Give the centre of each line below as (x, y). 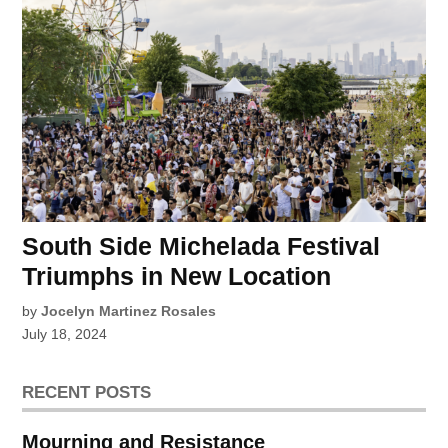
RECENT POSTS (87, 391)
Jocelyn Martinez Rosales (129, 310)
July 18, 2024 (65, 333)
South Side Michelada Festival (201, 245)
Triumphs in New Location (177, 275)
